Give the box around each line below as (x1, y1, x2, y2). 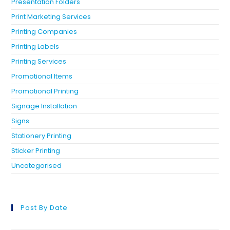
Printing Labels (11, 42, 60, 52)
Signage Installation (11, 101, 78, 111)
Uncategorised (11, 161, 62, 171)
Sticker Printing (11, 146, 61, 156)
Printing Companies (11, 27, 78, 37)
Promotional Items (11, 71, 73, 82)
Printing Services (11, 56, 67, 67)
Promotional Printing (11, 86, 79, 97)
